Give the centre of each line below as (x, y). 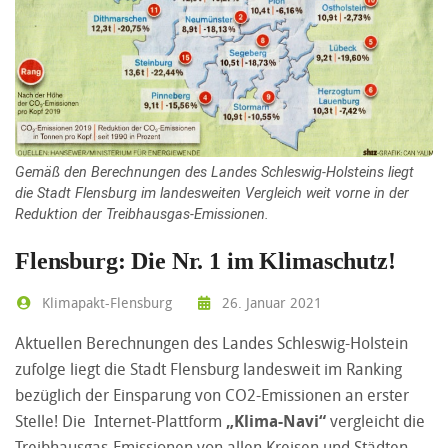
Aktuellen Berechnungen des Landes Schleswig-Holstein (211, 343)
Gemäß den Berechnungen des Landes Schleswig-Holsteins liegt (214, 173)
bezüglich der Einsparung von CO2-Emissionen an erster (212, 395)
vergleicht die (377, 421)
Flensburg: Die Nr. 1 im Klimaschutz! (205, 261)
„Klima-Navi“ (276, 421)
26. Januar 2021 (270, 303)
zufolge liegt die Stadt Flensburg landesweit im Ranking (208, 369)
